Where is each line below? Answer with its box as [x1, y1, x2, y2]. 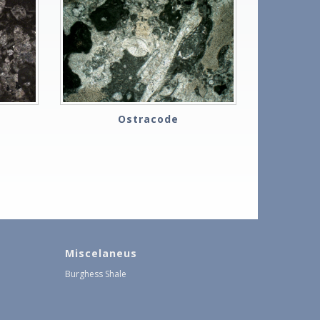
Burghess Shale [65, 268, 126, 281]
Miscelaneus [65, 246, 137, 261]
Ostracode [117, 112, 179, 126]
